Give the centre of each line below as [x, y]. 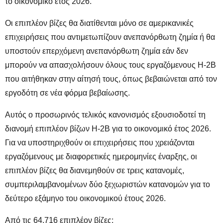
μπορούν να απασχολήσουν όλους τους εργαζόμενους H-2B [111, 65]
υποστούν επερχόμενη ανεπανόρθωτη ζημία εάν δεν [97, 51]
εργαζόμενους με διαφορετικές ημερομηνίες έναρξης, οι [101, 156]
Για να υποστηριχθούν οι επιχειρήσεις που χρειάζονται [100, 142]
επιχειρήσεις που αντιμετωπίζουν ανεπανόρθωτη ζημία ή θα [110, 37]
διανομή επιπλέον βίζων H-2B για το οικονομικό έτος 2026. [108, 128]
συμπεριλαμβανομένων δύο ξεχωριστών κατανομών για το [108, 184]
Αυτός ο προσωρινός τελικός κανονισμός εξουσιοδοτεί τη [105, 114]
